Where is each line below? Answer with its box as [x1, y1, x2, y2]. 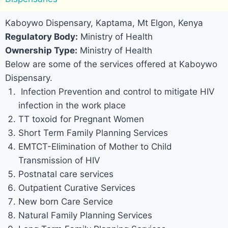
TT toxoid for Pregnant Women [18, 114, 144, 125]
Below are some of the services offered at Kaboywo [5, 59, 217, 70]
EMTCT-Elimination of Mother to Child [18, 141, 172, 152]
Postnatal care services [18, 169, 113, 180]
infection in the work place [18, 100, 126, 111]
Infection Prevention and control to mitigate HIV [18, 87, 215, 97]
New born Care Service [18, 196, 113, 207]
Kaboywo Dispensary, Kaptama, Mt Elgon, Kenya [5, 18, 203, 28]
